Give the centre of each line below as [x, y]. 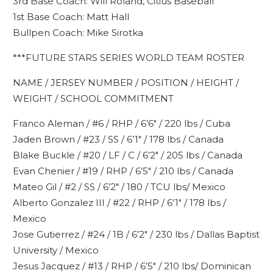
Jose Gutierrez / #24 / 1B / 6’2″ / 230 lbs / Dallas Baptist [136, 234]
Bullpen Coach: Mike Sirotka [78, 33]
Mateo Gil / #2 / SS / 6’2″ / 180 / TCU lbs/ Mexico [119, 187]
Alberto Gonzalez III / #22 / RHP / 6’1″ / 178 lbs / [119, 203]
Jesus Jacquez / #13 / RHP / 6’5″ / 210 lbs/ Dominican [132, 266]
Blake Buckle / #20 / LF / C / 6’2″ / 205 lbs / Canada [127, 155]
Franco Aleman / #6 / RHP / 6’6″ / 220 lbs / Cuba [121, 123]
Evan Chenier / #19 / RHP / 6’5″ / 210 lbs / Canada [123, 171]
